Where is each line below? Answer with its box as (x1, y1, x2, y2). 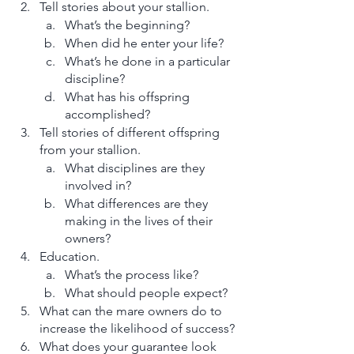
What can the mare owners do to (40, 303, 225, 318)
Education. (40, 248, 103, 264)
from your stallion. (40, 141, 141, 157)
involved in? (65, 177, 134, 193)
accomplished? (65, 106, 153, 122)
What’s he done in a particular (65, 53, 233, 69)
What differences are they (65, 195, 211, 211)
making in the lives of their (65, 213, 216, 228)
